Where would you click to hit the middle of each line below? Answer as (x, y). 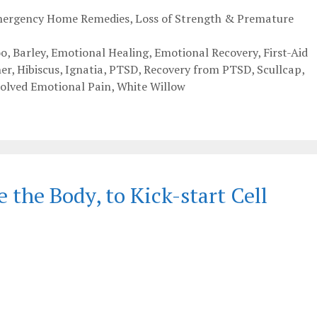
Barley (29, 53)
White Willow (151, 87)
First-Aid (285, 53)
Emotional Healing (99, 53)
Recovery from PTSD (197, 70)
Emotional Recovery (206, 53)
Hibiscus (38, 70)
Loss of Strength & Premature (214, 19)
